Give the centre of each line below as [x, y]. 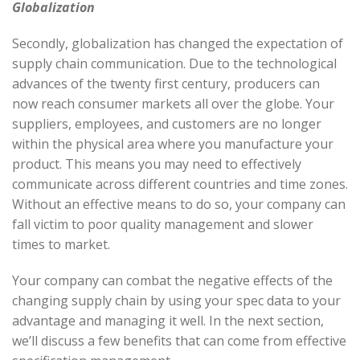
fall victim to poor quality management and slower [163, 224]
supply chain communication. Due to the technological [174, 63]
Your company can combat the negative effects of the [172, 280]
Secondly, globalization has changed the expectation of [178, 43]
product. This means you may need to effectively [157, 164]
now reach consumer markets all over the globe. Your [173, 103]
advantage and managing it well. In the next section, [168, 320]
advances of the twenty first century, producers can [166, 83]
